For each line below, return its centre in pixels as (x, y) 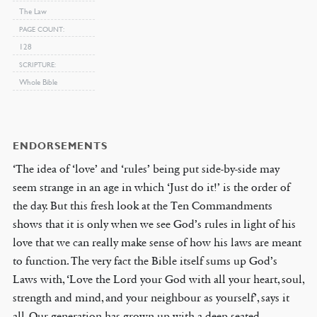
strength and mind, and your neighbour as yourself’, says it (151, 298)
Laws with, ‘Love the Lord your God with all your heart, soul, (158, 279)
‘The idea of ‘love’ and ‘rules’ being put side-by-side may (146, 169)
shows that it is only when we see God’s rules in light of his (154, 224)
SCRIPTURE (36, 64)
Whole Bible (38, 82)
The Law (33, 11)
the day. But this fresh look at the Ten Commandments (142, 206)
